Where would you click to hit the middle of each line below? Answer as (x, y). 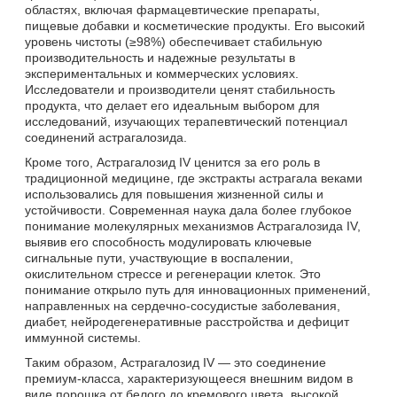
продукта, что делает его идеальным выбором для (172, 105)
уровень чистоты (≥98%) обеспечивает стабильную (174, 41)
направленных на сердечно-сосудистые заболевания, (183, 305)
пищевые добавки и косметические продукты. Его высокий (195, 25)
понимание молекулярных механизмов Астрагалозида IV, (193, 226)
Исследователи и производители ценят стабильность (180, 89)
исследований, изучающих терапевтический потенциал (186, 121)
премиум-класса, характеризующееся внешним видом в (189, 378)
